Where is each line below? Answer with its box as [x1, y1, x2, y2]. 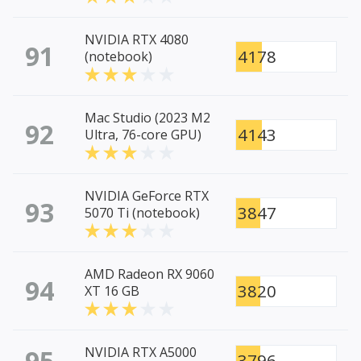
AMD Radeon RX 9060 [85, 265, 214, 284]
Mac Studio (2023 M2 [85, 109, 210, 127]
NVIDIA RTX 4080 [85, 31, 189, 49]
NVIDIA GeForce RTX [85, 187, 209, 205]
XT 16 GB [85, 282, 139, 301]
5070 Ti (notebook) [85, 204, 200, 222]
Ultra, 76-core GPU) [85, 126, 201, 144]
